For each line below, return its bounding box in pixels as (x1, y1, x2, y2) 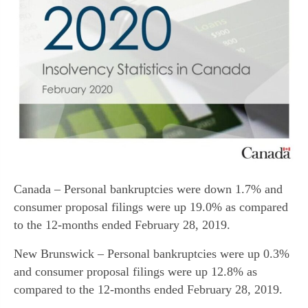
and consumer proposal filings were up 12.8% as (14, 264, 257, 278)
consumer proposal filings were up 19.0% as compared (14, 199, 288, 214)
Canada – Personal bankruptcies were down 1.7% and (14, 181, 283, 196)
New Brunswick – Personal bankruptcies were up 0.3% (14, 246, 289, 261)
